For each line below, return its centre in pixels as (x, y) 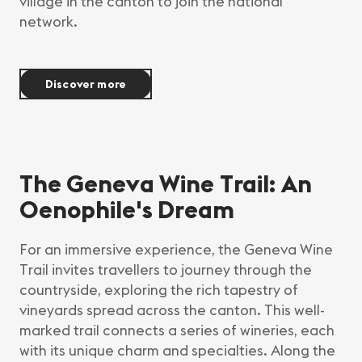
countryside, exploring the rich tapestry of (159, 290)
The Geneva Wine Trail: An (166, 184)
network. (48, 22)
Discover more (86, 84)
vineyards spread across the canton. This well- (172, 310)
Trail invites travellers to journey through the (166, 270)
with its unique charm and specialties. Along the (177, 351)
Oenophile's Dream (127, 210)
